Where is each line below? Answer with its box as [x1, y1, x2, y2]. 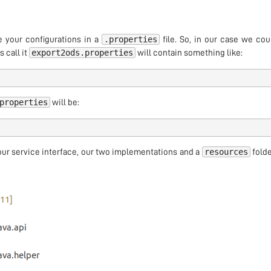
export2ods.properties [31, 48, 133, 58]
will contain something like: [135, 48, 243, 58]
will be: [50, 98, 79, 108]
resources [204, 147, 248, 157]
